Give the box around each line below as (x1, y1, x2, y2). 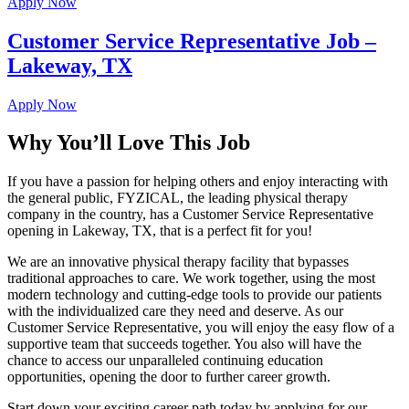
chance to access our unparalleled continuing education (7, 352, 323, 369)
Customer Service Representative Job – (7, 28, 376, 53)
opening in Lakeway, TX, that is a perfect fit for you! (7, 223, 312, 239)
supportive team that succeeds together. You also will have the (7, 336, 362, 352)
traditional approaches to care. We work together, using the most (7, 270, 375, 287)
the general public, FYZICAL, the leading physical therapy (7, 190, 348, 206)
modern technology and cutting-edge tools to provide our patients (7, 287, 382, 303)
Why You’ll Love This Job (7, 131, 250, 155)
